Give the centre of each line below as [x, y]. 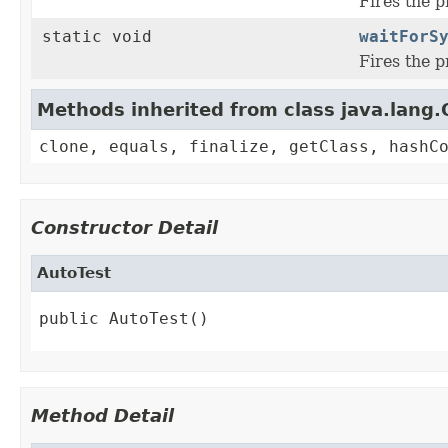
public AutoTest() [124, 319]
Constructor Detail [124, 228]
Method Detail [102, 416]
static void [97, 37]
